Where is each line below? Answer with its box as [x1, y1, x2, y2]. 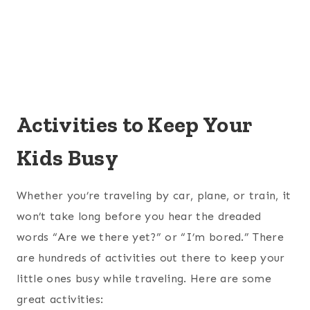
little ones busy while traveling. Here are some [17, 272, 272, 286]
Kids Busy [17, 145, 118, 172]
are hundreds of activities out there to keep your [17, 251, 285, 265]
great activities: [17, 293, 104, 307]
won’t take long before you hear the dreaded [17, 210, 262, 224]
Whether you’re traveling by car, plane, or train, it [17, 189, 291, 203]
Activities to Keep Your [17, 111, 253, 138]
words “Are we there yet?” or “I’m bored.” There [17, 230, 284, 244]
